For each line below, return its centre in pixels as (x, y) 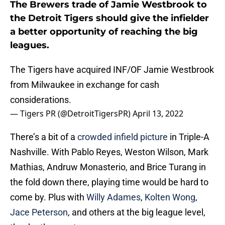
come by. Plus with (48, 197)
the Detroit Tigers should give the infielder (109, 18)
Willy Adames (114, 197)
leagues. (30, 45)
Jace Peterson (39, 212)
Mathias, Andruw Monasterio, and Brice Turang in (108, 167)
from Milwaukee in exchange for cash (85, 85)
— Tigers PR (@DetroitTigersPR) (71, 114)
